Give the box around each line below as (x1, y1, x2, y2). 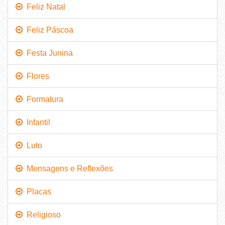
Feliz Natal (23, 2, 65, 11)
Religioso (23, 210, 61, 219)
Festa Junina (23, 48, 73, 57)
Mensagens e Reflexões (23, 164, 113, 173)
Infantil (23, 118, 50, 127)
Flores (23, 71, 49, 80)
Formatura (23, 94, 63, 103)
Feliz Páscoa (23, 25, 73, 34)
